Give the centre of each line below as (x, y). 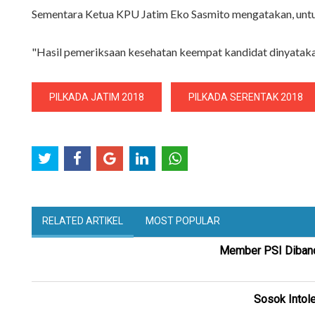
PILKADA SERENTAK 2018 (246, 97)
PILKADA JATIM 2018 (97, 97)
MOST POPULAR (183, 221)
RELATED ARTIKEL (83, 221)
